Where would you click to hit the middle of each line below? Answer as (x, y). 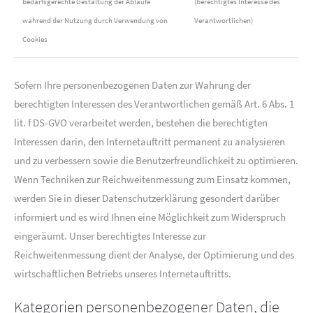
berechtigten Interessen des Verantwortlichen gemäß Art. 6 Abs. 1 (154, 104)
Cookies (35, 39)
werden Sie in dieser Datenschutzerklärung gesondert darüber (147, 198)
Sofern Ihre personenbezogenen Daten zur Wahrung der (132, 85)
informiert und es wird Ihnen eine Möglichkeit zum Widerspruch (150, 217)
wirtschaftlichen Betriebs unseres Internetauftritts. (123, 274)
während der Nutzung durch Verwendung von (95, 20)
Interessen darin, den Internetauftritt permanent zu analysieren (150, 141)
